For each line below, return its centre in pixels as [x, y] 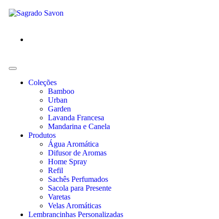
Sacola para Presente [80, 188]
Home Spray [67, 162]
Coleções [43, 82]
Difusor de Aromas [77, 153]
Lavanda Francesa [76, 118]
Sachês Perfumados [78, 179]
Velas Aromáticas [75, 206]
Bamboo [61, 91]
